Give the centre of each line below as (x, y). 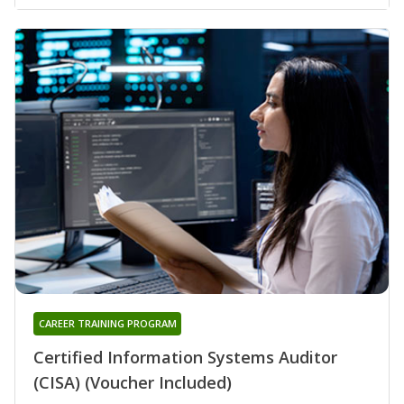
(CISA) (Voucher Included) (133, 382)
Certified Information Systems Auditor (185, 357)
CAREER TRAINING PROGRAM (107, 323)
